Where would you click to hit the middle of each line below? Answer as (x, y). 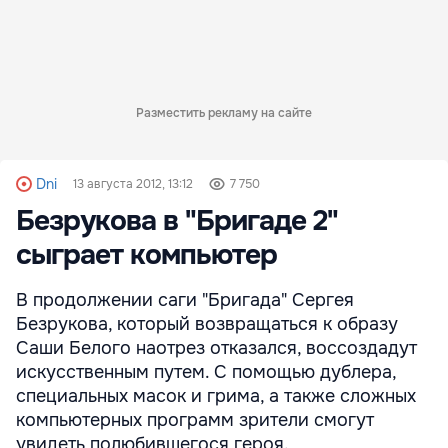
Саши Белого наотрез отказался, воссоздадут (216, 347)
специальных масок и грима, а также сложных (216, 395)
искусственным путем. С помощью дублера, (206, 371)
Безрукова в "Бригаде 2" (177, 220)
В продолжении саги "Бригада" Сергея (185, 299)
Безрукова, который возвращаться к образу (207, 323)
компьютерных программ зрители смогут (195, 419)
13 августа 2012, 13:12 (133, 183)
